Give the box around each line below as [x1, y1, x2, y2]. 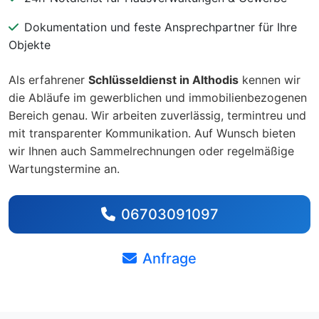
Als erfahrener [9, 72, 88, 87]
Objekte [9, 37, 51, 52]
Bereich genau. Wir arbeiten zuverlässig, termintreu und [9, 108, 306, 122]
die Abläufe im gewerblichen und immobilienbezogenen [9, 90, 307, 105]
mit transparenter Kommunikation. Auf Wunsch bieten [9, 125, 296, 140]
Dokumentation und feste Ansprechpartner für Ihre [24, 19, 297, 34]
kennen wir [239, 72, 300, 87]
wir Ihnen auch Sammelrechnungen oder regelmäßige [9, 143, 294, 158]
